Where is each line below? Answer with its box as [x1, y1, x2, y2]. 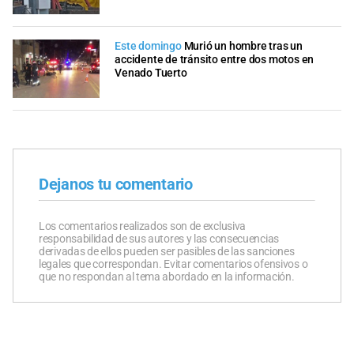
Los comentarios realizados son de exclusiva [39, 219, 247, 232]
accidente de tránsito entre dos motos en [115, 53, 314, 67]
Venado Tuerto [115, 66, 187, 81]
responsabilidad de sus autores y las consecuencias [39, 232, 279, 245]
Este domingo [115, 40, 182, 54]
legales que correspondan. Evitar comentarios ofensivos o [39, 257, 308, 270]
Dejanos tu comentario [39, 174, 193, 194]
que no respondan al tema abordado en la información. [39, 269, 295, 283]
